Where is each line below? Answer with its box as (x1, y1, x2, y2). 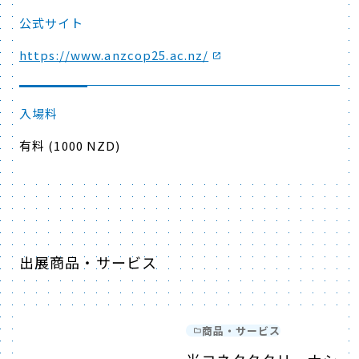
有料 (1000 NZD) (19, 137, 121, 154)
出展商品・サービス (19, 252, 158, 272)
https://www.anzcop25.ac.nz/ (19, 46, 209, 63)
